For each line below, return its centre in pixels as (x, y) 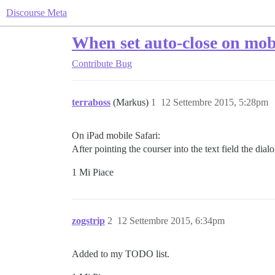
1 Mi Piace (93, 172)
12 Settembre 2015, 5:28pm (215, 102)
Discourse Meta (37, 13)
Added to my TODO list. (121, 254)
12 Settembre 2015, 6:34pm (171, 221)
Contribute (92, 64)
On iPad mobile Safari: (116, 135)
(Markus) (132, 102)
